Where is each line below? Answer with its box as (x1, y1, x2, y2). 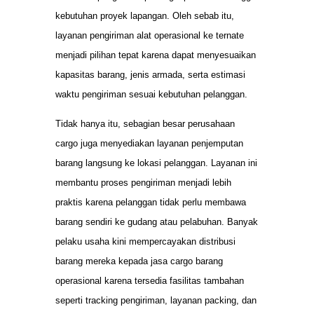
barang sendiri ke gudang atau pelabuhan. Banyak (55, 217, 258, 228)
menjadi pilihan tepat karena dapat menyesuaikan (55, 50, 256, 61)
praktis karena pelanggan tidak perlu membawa (55, 197, 246, 208)
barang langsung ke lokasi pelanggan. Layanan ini (55, 158, 257, 169)
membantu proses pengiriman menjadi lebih (55, 177, 231, 189)
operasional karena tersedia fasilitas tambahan (55, 275, 244, 287)
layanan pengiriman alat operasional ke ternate (55, 30, 244, 41)
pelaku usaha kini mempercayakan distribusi (55, 236, 235, 247)
